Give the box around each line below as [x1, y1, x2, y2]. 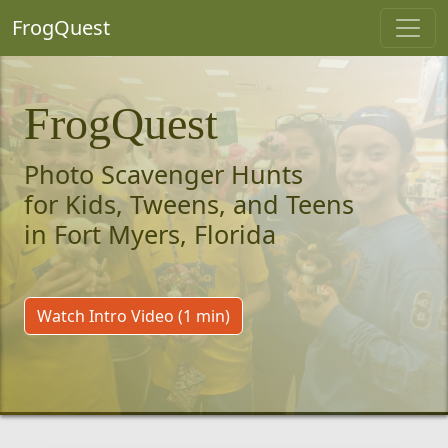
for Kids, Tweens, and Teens [24, 187, 354, 221]
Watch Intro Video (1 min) [37, 305, 230, 327]
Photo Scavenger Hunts [24, 157, 303, 191]
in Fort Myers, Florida [24, 217, 276, 251]
